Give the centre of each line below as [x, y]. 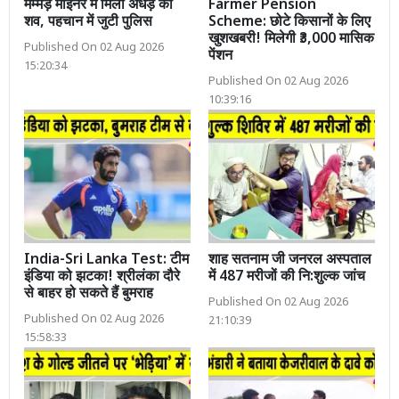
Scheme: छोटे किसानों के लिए [289, 22]
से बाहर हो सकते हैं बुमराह [89, 294]
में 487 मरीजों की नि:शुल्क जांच [287, 277]
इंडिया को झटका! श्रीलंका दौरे [102, 277]
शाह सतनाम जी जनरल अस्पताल [290, 260]
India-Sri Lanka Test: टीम [106, 260]
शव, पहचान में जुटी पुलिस [88, 22]
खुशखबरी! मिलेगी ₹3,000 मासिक [291, 39]
